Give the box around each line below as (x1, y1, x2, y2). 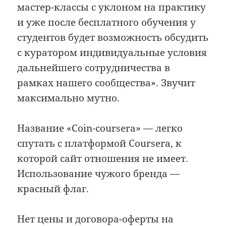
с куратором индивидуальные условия (17, 45, 207, 59)
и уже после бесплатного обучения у (17, 15, 196, 29)
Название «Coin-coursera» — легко (17, 122, 183, 135)
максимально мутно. (17, 91, 120, 104)
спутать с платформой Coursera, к (17, 137, 182, 150)
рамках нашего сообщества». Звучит (17, 76, 196, 89)
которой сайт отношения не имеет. (17, 152, 189, 165)
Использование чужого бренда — (17, 167, 180, 181)
